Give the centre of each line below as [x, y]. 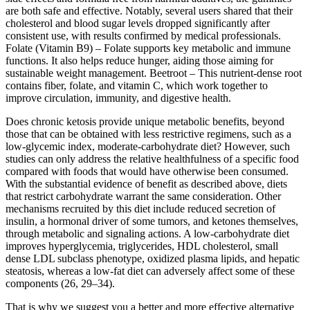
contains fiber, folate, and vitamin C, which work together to [137, 85]
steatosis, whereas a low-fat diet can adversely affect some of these [150, 271]
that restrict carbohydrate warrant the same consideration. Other [143, 196]
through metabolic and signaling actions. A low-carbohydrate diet [147, 233]
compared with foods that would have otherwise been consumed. [147, 171]
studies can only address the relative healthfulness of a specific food [152, 158]
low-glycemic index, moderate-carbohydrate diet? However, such [148, 146]
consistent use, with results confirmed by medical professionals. [143, 35]
